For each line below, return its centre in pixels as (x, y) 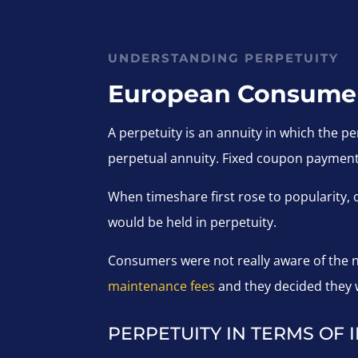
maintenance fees (162, 286)
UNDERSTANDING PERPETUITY (224, 58)
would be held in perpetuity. (193, 223)
